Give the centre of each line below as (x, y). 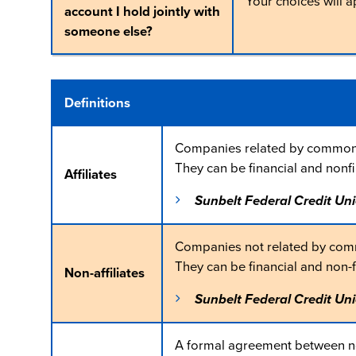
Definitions (97, 103)
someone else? (108, 31)
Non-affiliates (104, 273)
